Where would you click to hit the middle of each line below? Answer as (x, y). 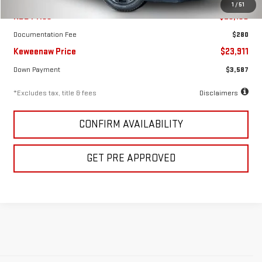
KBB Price (33, 16)
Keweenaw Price (45, 51)
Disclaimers (219, 93)
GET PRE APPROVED (131, 158)
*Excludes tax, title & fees (55, 93)
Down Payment (37, 69)
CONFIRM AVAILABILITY (131, 124)
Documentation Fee (45, 34)
